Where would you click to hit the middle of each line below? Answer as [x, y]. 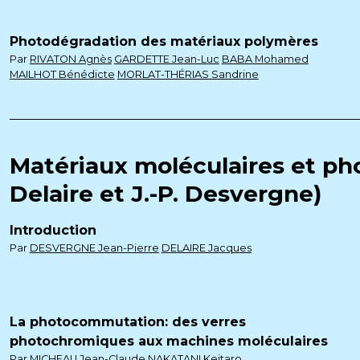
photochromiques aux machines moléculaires [168, 341]
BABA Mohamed [265, 59]
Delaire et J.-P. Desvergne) [165, 194]
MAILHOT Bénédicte [62, 74]
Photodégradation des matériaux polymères [164, 41]
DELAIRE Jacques [206, 248]
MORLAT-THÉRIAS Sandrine [188, 74]
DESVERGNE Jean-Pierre [94, 248]
